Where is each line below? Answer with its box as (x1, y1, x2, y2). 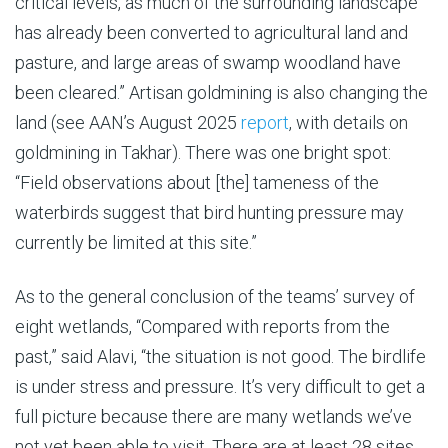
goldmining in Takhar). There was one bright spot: (15, 141, 391, 163)
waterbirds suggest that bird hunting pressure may (15, 201, 404, 223)
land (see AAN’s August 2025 (15, 111, 241, 133)
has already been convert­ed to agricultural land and (15, 21, 408, 43)
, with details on (289, 111, 408, 133)
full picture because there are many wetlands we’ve (15, 405, 412, 427)
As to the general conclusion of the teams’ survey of (15, 285, 415, 307)
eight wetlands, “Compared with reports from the (15, 315, 390, 337)
